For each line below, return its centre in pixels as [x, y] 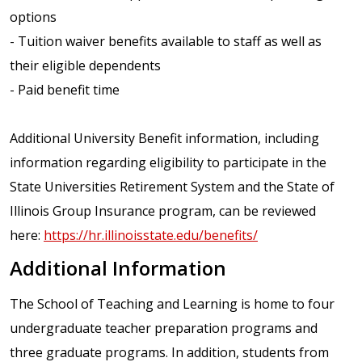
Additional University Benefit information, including [164, 139]
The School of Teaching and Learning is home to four [172, 303]
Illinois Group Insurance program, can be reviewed [163, 211]
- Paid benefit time [65, 90]
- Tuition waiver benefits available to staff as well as [166, 42]
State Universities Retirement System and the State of [172, 187]
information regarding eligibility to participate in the [168, 163]
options [33, 17]
